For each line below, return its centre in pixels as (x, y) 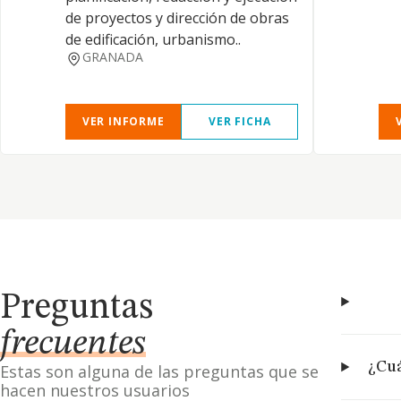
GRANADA (112, 57)
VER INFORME (123, 121)
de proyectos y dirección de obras (177, 18)
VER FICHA (240, 121)
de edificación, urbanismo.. (153, 39)
